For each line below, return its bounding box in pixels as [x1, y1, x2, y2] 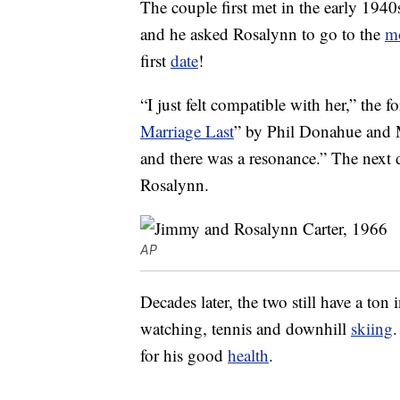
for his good [140, 344, 228, 367]
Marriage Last [140, 120, 234, 143]
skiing [351, 317, 393, 340]
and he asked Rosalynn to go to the [140, 22, 385, 46]
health [228, 344, 269, 367]
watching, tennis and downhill [140, 317, 351, 340]
